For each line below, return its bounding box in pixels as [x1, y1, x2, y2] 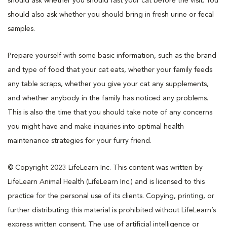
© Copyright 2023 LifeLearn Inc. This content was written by [8, 164, 203, 171]
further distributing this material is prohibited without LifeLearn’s [8, 206, 216, 214]
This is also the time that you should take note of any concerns [8, 108, 212, 116]
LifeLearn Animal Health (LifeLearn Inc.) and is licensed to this [8, 178, 205, 185]
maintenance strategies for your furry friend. [8, 137, 152, 144]
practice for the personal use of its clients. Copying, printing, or [8, 192, 214, 200]
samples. [8, 25, 35, 32]
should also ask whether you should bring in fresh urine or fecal [8, 11, 214, 18]
